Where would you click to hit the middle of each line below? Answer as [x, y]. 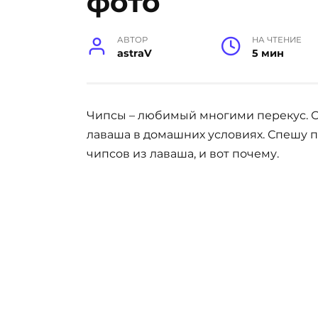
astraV [135, 53]
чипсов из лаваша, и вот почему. [183, 154]
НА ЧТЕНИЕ [276, 40]
